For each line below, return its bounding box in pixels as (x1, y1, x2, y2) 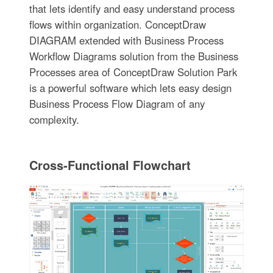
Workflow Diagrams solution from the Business (29, 48, 238, 63)
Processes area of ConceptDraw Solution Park (29, 64, 237, 79)
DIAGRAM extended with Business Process (29, 32, 224, 48)
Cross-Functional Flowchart (29, 155, 191, 174)
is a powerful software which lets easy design (29, 80, 232, 95)
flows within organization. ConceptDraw (29, 16, 206, 32)
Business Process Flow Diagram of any (29, 96, 205, 111)
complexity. (29, 112, 79, 127)
